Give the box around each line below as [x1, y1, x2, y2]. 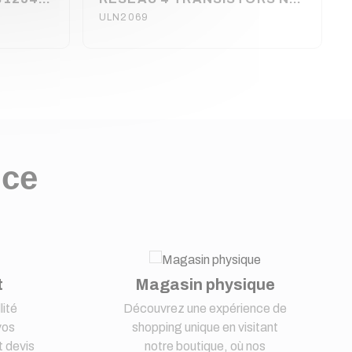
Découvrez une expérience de [123, 301, 288, 315]
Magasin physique [135, 275, 276, 293]
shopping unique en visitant [132, 320, 279, 334]
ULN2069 [99, 11, 148, 23]
